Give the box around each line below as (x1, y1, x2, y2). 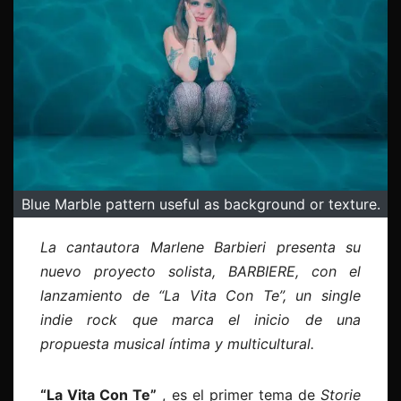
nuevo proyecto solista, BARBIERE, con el (40, 261, 361, 280)
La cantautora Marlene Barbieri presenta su (40, 237, 361, 256)
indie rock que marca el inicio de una (40, 310, 361, 328)
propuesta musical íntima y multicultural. (40, 334, 314, 353)
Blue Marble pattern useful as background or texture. (21, 194, 380, 213)
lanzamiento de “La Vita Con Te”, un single (40, 286, 361, 304)
